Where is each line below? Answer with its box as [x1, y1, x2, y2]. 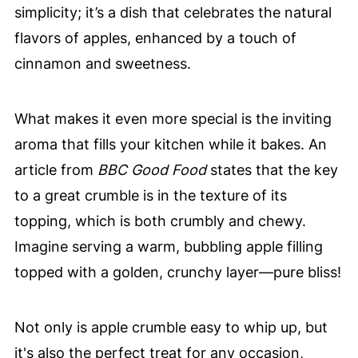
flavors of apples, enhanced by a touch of [14, 30, 296, 46]
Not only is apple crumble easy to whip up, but [14, 319, 328, 336]
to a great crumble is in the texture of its [14, 187, 287, 204]
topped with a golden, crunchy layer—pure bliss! [14, 264, 341, 280]
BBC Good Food [97, 161, 206, 178]
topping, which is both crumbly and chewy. [14, 213, 306, 229]
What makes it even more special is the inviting [14, 110, 332, 127]
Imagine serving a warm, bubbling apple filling [14, 238, 323, 255]
